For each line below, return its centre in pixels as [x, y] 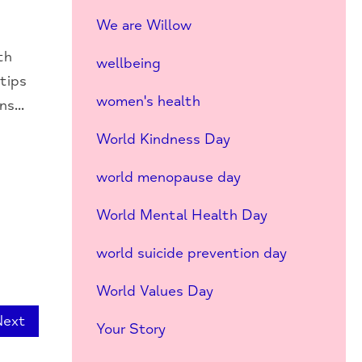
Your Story [130, 329]
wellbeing [128, 63]
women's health [148, 101]
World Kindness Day [163, 139]
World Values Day [154, 291]
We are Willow [143, 25]
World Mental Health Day [181, 215]
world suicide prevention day [191, 253]
